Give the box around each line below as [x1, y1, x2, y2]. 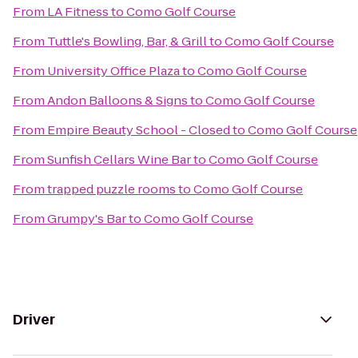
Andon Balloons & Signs [47, 92, 188, 109]
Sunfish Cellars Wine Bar [47, 151, 191, 168]
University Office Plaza [47, 62, 180, 79]
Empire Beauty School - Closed [47, 121, 230, 138]
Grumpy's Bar [47, 210, 126, 227]
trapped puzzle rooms [47, 181, 176, 197]
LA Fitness [47, 3, 109, 20]
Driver [13, 310, 55, 329]
